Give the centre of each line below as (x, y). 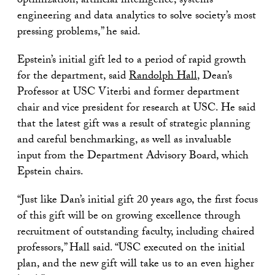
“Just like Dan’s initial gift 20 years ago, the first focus (137, 201)
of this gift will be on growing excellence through (129, 217)
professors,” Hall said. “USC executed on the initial (131, 249)
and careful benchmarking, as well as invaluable (124, 141)
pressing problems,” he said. (79, 33)
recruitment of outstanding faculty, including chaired (136, 233)
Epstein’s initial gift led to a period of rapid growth (132, 61)
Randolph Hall (163, 77)
